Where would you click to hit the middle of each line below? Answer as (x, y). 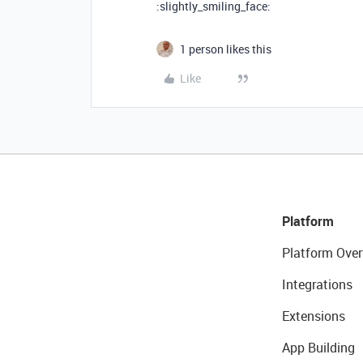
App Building (318, 348)
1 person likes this (226, 49)
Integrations (317, 284)
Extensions (313, 316)
